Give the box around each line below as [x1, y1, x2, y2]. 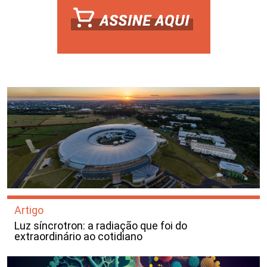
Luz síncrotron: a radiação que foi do [14, 219, 187, 232]
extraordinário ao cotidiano [14, 229, 142, 243]
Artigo [14, 203, 44, 216]
